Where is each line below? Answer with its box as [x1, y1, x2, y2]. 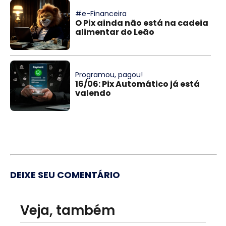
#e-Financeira [75, 8, 127, 19]
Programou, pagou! [75, 69, 143, 80]
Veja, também [20, 201, 115, 219]
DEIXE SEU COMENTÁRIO [10, 168, 120, 181]
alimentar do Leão [75, 26, 155, 38]
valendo [75, 87, 111, 99]
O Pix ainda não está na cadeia [75, 17, 209, 29]
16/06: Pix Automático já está [75, 78, 200, 90]
